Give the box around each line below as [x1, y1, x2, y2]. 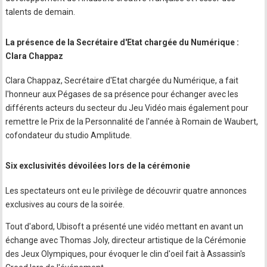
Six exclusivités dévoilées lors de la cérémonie [5, 161, 191, 171]
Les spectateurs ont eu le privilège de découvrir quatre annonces [5, 185, 247, 195]
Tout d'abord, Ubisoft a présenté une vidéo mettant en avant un [5, 221, 244, 231]
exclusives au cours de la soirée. [5, 199, 125, 209]
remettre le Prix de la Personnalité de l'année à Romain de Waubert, [5, 117, 259, 127]
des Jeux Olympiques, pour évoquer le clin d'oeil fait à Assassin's [5, 249, 246, 259]
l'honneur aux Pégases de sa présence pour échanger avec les [5, 89, 239, 100]
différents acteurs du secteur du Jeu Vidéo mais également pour [5, 103, 249, 113]
